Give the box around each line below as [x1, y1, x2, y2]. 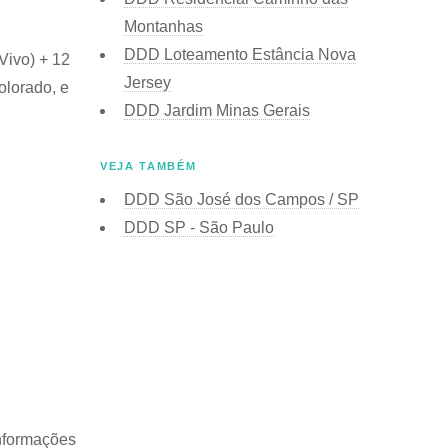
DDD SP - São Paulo [124, 218, 274, 236]
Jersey [124, 73, 171, 91]
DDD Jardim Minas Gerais [124, 101, 310, 119]
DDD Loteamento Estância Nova [124, 45, 356, 63]
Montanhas [124, 17, 203, 35]
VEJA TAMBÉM [100, 159, 197, 172]
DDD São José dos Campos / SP [124, 190, 359, 208]
